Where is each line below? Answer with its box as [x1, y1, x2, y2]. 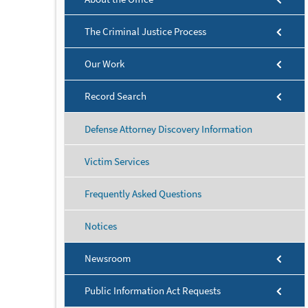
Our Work [85, 57, 124, 71]
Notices [85, 219, 117, 233]
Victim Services [85, 154, 149, 168]
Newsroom [85, 252, 131, 265]
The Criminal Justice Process [85, 24, 206, 38]
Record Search [85, 89, 146, 103]
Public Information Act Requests [85, 284, 221, 298]
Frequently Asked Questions [85, 186, 201, 200]
